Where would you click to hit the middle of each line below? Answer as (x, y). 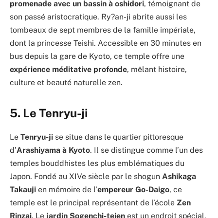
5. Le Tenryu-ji (49, 113)
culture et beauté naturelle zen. (66, 82)
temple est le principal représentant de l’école (93, 203)
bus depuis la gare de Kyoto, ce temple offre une (97, 56)
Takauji (23, 190)
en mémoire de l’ (67, 190)
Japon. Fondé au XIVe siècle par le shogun (86, 177)
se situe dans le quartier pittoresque (118, 137)
